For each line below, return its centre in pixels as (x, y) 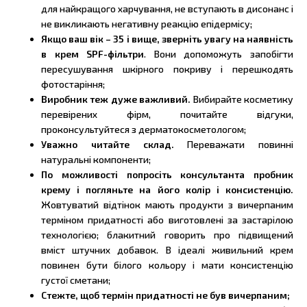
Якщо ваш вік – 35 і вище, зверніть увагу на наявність (167, 39)
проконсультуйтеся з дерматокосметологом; (144, 129)
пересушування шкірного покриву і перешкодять (167, 69)
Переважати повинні (240, 144)
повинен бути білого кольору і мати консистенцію (167, 265)
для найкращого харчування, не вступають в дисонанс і (167, 9)
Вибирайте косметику (243, 99)
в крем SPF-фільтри (93, 54)
